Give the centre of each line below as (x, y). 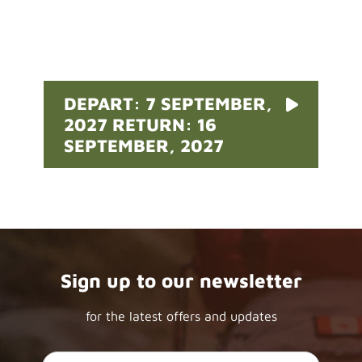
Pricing (181, 17)
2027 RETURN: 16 (141, 124)
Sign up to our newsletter (181, 281)
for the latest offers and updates (181, 316)
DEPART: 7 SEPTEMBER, (168, 103)
